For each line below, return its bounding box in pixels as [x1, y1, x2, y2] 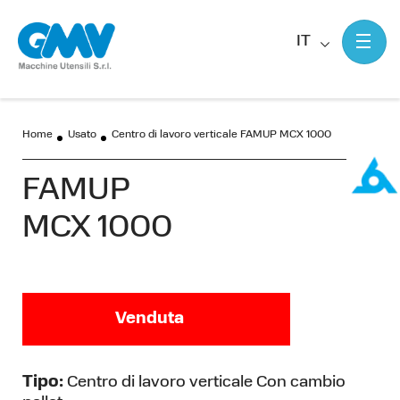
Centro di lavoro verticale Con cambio [63, 374, 346, 391]
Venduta [115, 311, 184, 328]
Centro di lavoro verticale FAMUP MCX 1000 [112, 129, 331, 140]
